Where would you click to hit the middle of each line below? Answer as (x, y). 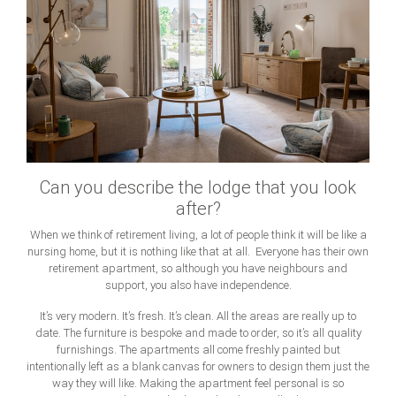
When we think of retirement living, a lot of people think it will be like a (198, 235)
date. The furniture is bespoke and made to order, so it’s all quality (198, 333)
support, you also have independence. (198, 286)
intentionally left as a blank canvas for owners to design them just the (198, 367)
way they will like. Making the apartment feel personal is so (198, 384)
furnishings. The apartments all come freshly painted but (198, 350)
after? (198, 209)
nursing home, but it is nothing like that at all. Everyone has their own (198, 252)
